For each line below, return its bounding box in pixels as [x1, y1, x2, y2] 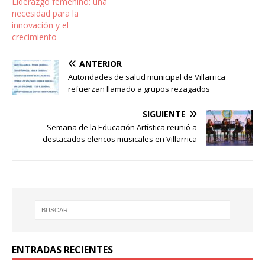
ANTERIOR [79, 58, 122, 70]
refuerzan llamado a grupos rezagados [68, 83, 210, 95]
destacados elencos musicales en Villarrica [43, 134, 197, 145]
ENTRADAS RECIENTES [12, 243, 113, 257]
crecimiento [12, 31, 57, 43]
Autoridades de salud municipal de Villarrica [68, 72, 225, 83]
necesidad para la [12, 8, 79, 20]
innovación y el [12, 20, 69, 31]
